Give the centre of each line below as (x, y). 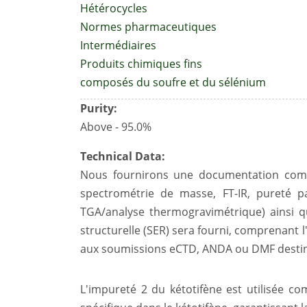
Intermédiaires (118, 45)
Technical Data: (123, 156)
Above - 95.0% (116, 127)
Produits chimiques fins (141, 64)
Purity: (99, 108)
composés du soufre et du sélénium (173, 82)
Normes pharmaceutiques (148, 27)
